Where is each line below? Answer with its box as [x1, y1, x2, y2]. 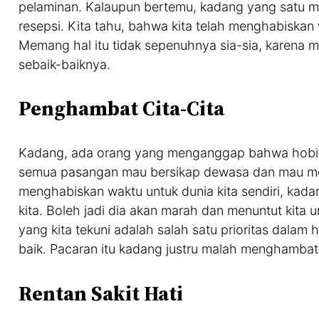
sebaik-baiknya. [19, 56, 110, 72]
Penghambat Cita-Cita [19, 94, 224, 123]
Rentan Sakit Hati [19, 279, 183, 308]
